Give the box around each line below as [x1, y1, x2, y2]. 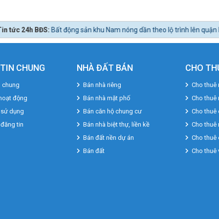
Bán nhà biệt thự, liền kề [83, 120, 150, 128]
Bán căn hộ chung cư [83, 107, 142, 115]
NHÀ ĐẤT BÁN [77, 62, 133, 73]
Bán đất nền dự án [83, 133, 134, 141]
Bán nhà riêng [83, 81, 121, 88]
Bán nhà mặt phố [83, 94, 130, 102]
